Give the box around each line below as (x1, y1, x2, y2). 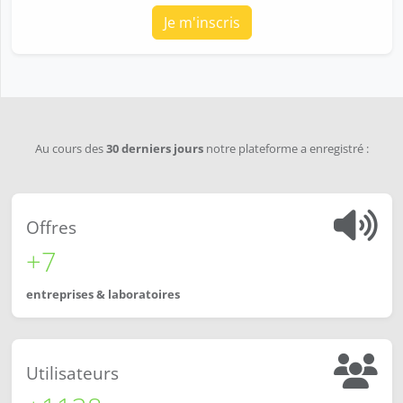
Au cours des (35, 140, 106, 157)
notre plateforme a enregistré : (203, 140, 369, 157)
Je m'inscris (164, 13, 240, 33)
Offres (26, 215, 76, 240)
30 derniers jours (106, 140, 203, 157)
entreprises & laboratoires (26, 286, 180, 303)
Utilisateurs (26, 361, 119, 386)
